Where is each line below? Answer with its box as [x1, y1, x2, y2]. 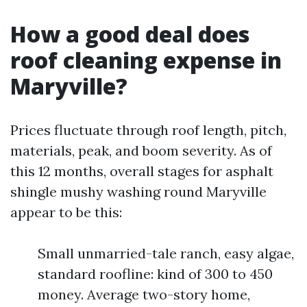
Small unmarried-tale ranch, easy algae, [38, 245, 294, 262]
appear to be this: [10, 204, 122, 221]
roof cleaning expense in [10, 45, 282, 75]
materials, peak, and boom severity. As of [10, 142, 272, 159]
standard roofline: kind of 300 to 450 [38, 265, 273, 282]
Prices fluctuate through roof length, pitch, [10, 121, 286, 138]
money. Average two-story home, [38, 286, 250, 303]
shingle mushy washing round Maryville [10, 183, 267, 200]
